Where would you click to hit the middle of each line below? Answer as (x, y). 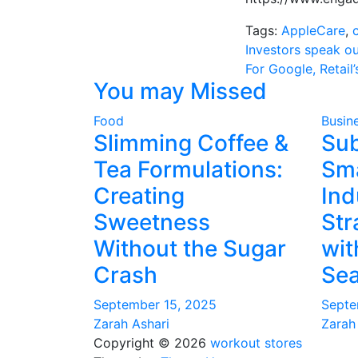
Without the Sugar (190, 249)
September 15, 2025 (155, 304)
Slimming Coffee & (191, 143)
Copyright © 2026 (152, 343)
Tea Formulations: (188, 169)
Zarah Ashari (131, 324)
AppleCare (313, 30)
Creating (139, 196)
